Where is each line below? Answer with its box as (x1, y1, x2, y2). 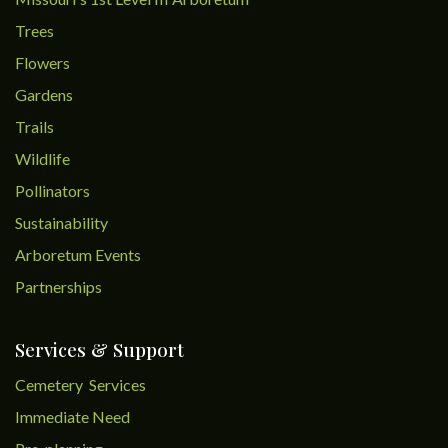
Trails (15, 117, 54, 136)
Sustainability (15, 213, 108, 232)
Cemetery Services (15, 375, 149, 394)
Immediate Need (15, 407, 130, 426)
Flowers (15, 53, 70, 72)
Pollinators (15, 181, 90, 200)
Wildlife (15, 149, 70, 168)
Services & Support (15, 337, 184, 362)
